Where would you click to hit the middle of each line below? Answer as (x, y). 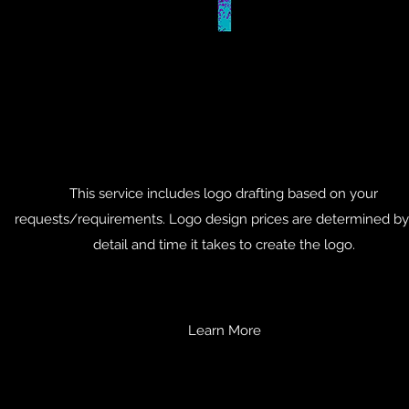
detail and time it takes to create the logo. (224, 245)
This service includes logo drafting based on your (224, 194)
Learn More (225, 330)
